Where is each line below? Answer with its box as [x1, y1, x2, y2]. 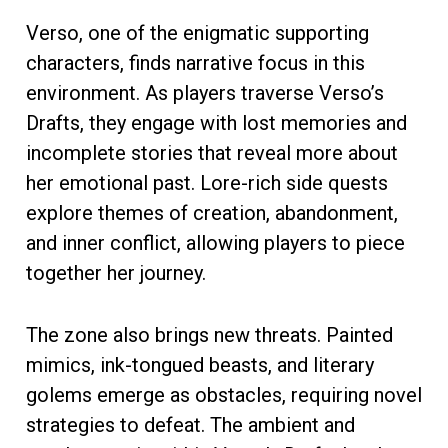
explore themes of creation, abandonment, [26, 200, 398, 225]
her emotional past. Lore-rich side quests [26, 170, 388, 195]
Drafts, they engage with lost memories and [26, 110, 407, 135]
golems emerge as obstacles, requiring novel [26, 382, 422, 407]
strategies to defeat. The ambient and [26, 412, 355, 437]
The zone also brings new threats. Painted [26, 322, 393, 347]
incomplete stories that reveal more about [26, 140, 398, 165]
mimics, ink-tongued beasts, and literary [26, 352, 374, 377]
